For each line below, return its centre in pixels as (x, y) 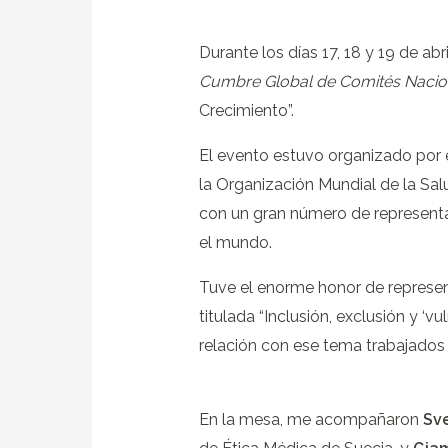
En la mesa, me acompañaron (310, 420)
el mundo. (235, 243)
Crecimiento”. (246, 111)
